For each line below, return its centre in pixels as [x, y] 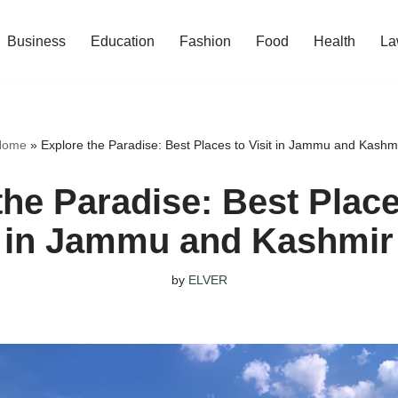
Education [123, 42]
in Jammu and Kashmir [199, 241]
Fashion [205, 42]
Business [36, 42]
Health [334, 42]
